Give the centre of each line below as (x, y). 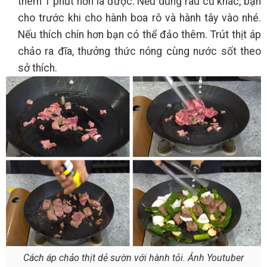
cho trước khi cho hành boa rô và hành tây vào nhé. (139, 18)
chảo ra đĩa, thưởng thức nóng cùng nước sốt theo (139, 51)
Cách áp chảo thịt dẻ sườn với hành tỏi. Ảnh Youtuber (133, 257)
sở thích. (39, 68)
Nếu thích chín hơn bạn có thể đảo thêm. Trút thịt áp (139, 34)
